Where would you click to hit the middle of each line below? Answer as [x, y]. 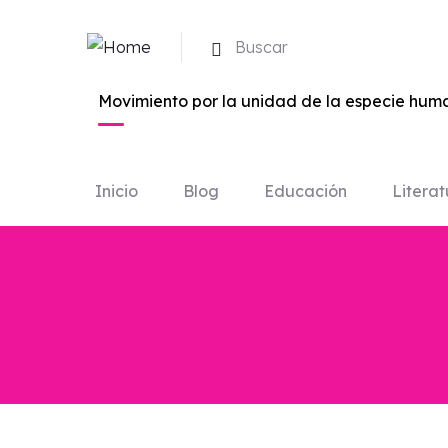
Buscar [261, 46]
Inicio [116, 191]
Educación [305, 191]
